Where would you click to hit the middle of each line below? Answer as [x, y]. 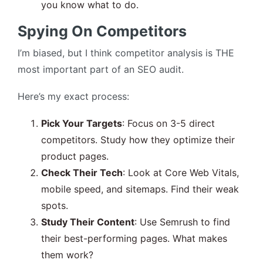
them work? [67, 255]
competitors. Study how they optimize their [138, 140]
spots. [55, 206]
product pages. [75, 156]
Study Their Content [88, 222]
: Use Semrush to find [182, 222]
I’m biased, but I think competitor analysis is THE [126, 53]
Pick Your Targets [82, 124]
